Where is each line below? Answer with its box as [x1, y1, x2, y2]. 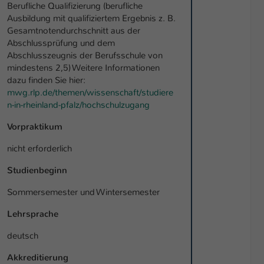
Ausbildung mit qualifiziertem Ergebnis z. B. [7, 12, 176, 25]
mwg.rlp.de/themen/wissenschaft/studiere [7, 87, 173, 99]
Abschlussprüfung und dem [7, 37, 115, 49]
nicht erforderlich [7, 143, 72, 155]
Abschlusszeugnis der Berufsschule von [7, 49, 163, 62]
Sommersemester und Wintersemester [7, 186, 160, 199]
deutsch [7, 230, 38, 242]
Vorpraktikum [7, 121, 62, 133]
